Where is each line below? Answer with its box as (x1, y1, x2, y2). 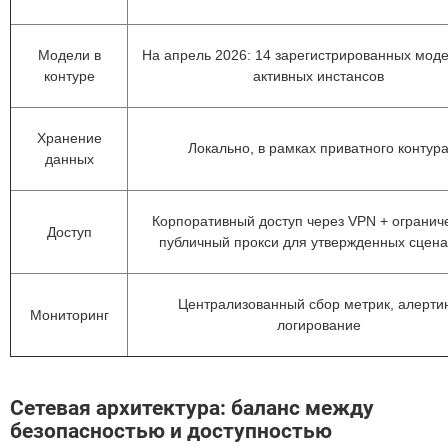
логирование (276, 317, 361, 333)
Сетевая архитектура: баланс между (10, 396, 374, 420)
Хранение (36, 130, 102, 146)
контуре (43, 68, 95, 84)
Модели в (37, 47, 101, 63)
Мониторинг (29, 307, 109, 323)
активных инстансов (253, 68, 384, 84)
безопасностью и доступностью (10, 419, 332, 443)
